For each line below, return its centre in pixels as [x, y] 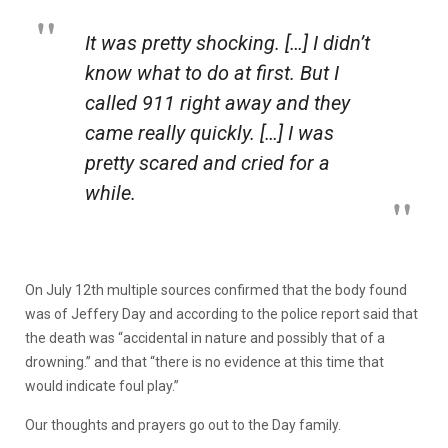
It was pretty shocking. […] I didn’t [227, 42]
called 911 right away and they [217, 102]
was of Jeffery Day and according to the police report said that [221, 313]
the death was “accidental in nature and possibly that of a [205, 337]
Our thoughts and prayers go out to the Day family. [183, 424]
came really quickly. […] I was [209, 132]
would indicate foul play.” [102, 385]
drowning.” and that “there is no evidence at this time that [204, 361]
